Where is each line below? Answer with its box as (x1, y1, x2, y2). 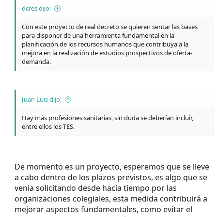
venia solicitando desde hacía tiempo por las (15, 182, 177, 193)
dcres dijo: (22, 3, 51, 13)
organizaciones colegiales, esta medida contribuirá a (15, 193, 207, 204)
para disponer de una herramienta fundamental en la (22, 31, 174, 40)
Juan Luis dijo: (22, 94, 62, 104)
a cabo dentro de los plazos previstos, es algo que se (15, 171, 207, 183)
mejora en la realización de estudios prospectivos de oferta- (22, 48, 192, 57)
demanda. (22, 57, 51, 66)
